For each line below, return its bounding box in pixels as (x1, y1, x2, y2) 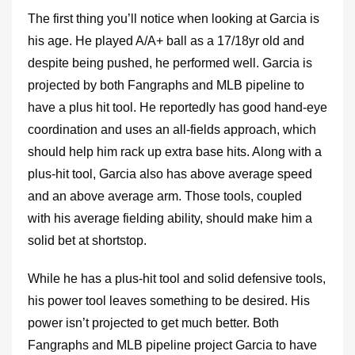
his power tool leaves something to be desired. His (28, 294, 310, 307)
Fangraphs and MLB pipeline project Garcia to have (28, 338, 317, 352)
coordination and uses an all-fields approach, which (28, 123, 316, 136)
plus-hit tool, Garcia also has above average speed (28, 167, 312, 181)
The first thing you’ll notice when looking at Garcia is (28, 12, 319, 25)
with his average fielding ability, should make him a (28, 212, 312, 225)
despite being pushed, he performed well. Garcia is (28, 56, 312, 70)
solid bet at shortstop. (28, 234, 147, 247)
